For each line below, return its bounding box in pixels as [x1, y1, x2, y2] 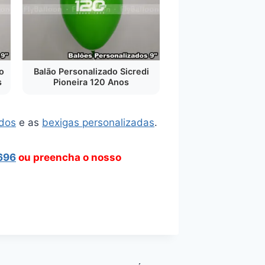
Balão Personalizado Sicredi [33, 66, 149, 76]
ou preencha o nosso [16, 151, 121, 163]
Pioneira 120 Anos [53, 77, 129, 87]
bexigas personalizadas [42, 117, 154, 128]
